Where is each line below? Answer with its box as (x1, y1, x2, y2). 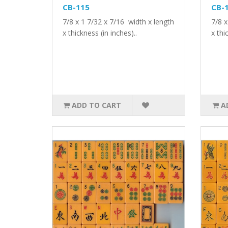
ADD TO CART (72, 100, 122, 110)
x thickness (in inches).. (63, 27, 137, 38)
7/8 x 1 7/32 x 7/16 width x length (63, 16, 174, 26)
